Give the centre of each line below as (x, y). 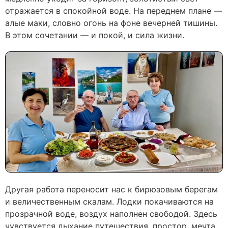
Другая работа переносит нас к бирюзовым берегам (111, 189)
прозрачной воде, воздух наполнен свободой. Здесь (111, 213)
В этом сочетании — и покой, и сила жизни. (95, 35)
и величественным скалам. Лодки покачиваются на (109, 201)
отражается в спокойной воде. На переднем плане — (113, 10)
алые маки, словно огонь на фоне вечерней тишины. (111, 23)
